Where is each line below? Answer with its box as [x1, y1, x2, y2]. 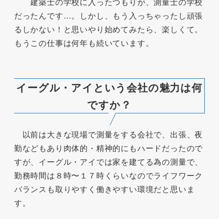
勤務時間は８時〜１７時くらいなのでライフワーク [14, 169, 203, 181]
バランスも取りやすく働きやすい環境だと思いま [14, 183, 195, 195]
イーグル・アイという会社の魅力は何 [16, 79, 202, 94]
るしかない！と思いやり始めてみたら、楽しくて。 [14, 23, 203, 35]
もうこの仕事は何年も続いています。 [14, 37, 154, 49]
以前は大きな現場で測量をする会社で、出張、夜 [14, 128, 203, 140]
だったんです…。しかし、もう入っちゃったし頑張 [14, 10, 203, 22]
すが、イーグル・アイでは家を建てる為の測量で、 [14, 155, 203, 167]
